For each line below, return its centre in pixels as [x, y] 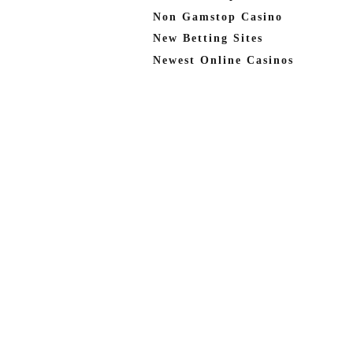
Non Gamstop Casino [218, 17]
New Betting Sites [208, 38]
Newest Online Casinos [223, 60]
